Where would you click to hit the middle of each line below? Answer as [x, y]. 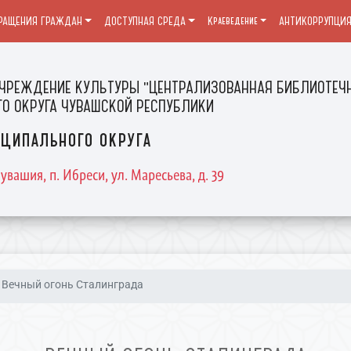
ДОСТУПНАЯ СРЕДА [145, 21]
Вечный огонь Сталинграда [73, 285]
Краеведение [232, 21]
